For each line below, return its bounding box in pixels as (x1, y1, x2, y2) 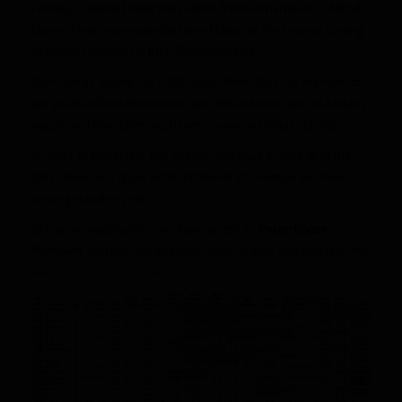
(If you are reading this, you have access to (31, 219, 257, 238)
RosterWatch (257, 219, 328, 238)
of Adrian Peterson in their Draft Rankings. (31, 41, 258, 60)
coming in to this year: (31, 188, 148, 207)
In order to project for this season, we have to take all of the (31, 145, 352, 164)
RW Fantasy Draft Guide (31, 262, 159, 281)
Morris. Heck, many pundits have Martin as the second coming (31, 20, 363, 39)
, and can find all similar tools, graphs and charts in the (82, 240, 368, 259)
